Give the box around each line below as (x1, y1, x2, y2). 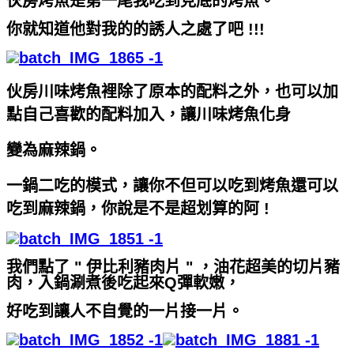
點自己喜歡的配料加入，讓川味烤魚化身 (6, 105, 291, 123)
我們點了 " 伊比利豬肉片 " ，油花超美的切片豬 (6, 258, 340, 276)
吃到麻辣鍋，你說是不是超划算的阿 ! (6, 199, 269, 217)
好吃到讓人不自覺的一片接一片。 (6, 302, 243, 320)
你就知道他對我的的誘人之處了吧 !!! (6, 20, 265, 38)
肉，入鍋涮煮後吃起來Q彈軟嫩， (6, 273, 240, 292)
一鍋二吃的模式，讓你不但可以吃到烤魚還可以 (6, 176, 338, 194)
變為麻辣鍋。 (6, 141, 101, 159)
